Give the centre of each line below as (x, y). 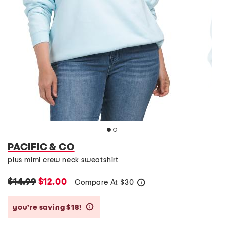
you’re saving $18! (48, 207)
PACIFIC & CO (41, 147)
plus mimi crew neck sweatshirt (63, 160)
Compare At (98, 183)
